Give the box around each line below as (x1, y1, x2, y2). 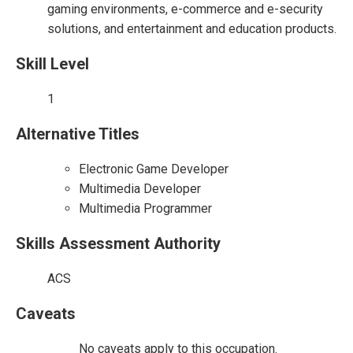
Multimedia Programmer (79, 201, 212, 216)
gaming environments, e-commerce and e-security (47, 2, 323, 17)
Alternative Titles (16, 124, 139, 143)
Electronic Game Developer (79, 162, 229, 176)
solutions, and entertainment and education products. (47, 21, 336, 36)
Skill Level (16, 54, 89, 73)
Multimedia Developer (79, 181, 201, 196)
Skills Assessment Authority (16, 234, 221, 253)
